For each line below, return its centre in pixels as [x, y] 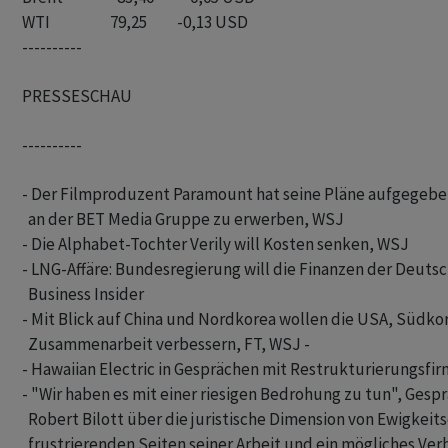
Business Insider [84, 294]
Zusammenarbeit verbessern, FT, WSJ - [166, 344]
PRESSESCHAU [77, 96]
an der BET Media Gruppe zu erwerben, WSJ [184, 219]
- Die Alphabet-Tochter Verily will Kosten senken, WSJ [217, 244]
